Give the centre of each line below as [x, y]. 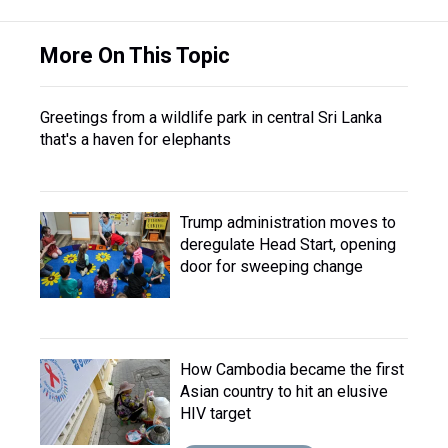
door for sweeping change [271, 266]
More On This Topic [135, 55]
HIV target [215, 413]
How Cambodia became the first [292, 369]
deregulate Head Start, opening [288, 244]
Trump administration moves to [288, 222]
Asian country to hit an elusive [284, 391]
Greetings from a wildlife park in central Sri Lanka [211, 117]
